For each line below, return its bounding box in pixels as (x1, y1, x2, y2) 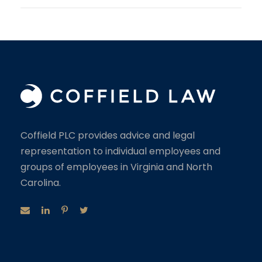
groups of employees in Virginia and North (20, 160, 212, 174)
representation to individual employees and (20, 144, 220, 158)
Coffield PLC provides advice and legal (20, 128, 195, 142)
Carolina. (20, 175, 61, 189)
